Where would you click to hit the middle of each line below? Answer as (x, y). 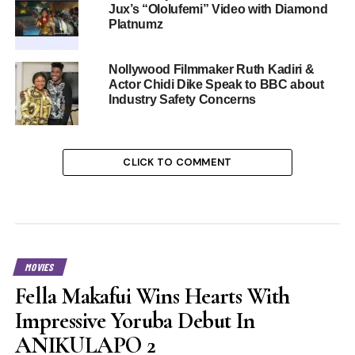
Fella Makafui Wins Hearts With (152, 296)
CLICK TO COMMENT (177, 162)
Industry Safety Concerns (182, 99)
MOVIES (40, 267)
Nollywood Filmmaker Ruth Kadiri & (211, 69)
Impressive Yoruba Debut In (135, 320)
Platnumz (136, 24)
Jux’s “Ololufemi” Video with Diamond (218, 9)
